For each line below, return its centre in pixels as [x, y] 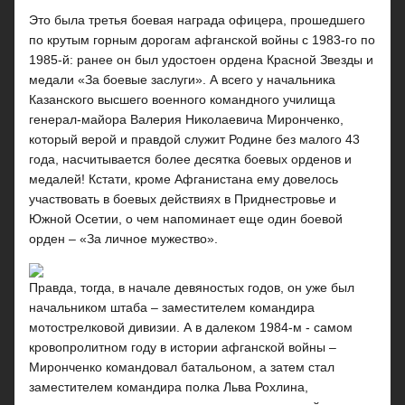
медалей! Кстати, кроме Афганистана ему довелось [184, 179]
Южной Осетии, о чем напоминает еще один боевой [186, 219]
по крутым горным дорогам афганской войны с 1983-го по [202, 40]
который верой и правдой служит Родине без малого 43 [194, 139]
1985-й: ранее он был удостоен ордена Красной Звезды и [201, 60]
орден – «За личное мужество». [123, 239]
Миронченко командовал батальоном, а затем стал [182, 367]
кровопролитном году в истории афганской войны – [183, 347]
